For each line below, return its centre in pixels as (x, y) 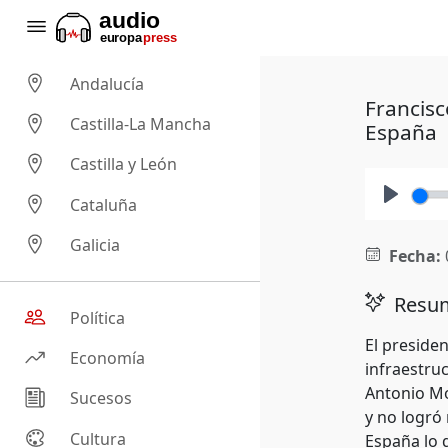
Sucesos (101, 398)
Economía (108, 358)
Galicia (95, 245)
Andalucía (107, 84)
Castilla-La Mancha (141, 124)
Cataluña (104, 204)
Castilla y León (124, 164)
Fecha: (414, 256)
